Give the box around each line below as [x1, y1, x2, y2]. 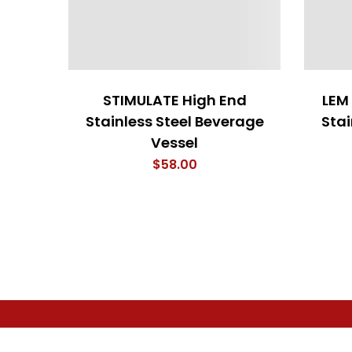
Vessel [151, 133, 198, 153]
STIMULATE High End [102, 90, 247, 111]
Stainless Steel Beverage [85, 112, 264, 132]
